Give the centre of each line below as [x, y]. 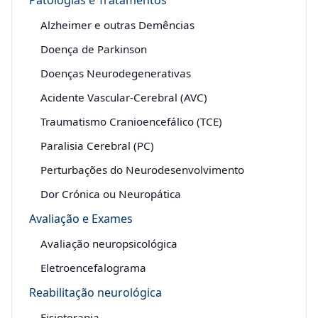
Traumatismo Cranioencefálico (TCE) [131, 121]
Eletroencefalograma [93, 268]
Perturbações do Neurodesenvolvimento [142, 170]
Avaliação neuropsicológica [109, 243]
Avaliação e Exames [81, 219]
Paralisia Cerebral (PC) [97, 146]
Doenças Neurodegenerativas [116, 73]
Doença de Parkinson [94, 49]
